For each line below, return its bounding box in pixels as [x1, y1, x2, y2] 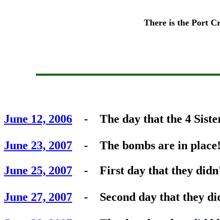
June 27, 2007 [4, 191, 72, 203]
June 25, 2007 [4, 164, 72, 177]
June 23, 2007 [4, 139, 72, 152]
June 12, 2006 [4, 112, 72, 125]
